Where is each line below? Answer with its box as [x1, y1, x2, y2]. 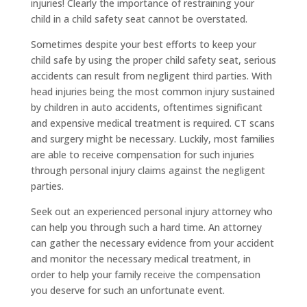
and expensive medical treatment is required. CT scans [30, 116, 275, 130]
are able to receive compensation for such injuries [30, 148, 254, 161]
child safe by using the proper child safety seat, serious [30, 53, 276, 66]
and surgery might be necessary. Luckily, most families [30, 132, 275, 145]
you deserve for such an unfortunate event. [30, 284, 225, 297]
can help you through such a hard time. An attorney [30, 221, 262, 234]
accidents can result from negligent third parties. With [30, 69, 272, 82]
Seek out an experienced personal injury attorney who [30, 205, 273, 218]
